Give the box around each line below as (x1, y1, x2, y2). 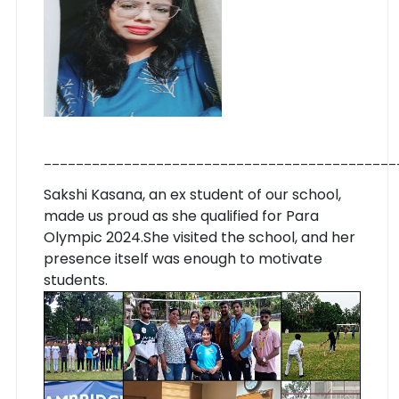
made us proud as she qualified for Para (44, 205, 319, 226)
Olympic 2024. (44, 226, 143, 248)
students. (44, 269, 108, 290)
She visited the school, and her (143, 226, 355, 248)
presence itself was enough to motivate (44, 248, 322, 269)
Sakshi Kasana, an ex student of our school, (44, 183, 345, 205)
